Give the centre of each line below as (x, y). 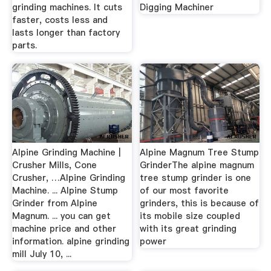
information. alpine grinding (70, 241)
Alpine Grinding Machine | (66, 152)
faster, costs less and (60, 20)
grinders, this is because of (200, 203)
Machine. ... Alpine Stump (65, 190)
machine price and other (64, 228)
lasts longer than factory (66, 32)
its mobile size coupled (190, 216)
